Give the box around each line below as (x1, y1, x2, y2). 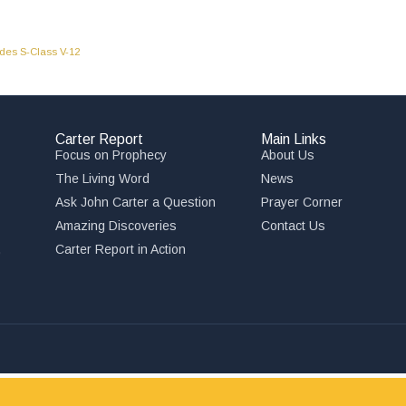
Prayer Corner (260, 195, 343, 210)
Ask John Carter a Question (55, 195, 217, 210)
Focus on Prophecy (55, 148, 168, 163)
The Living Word (55, 171, 150, 187)
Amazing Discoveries (55, 218, 178, 234)
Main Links (260, 131, 326, 148)
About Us (260, 148, 314, 163)
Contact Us (260, 218, 325, 234)
